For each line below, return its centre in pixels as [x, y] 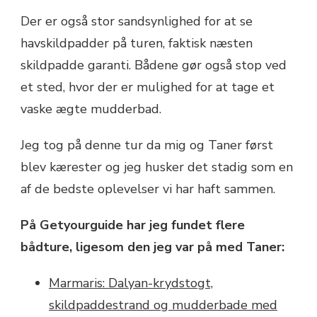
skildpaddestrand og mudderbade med [163, 305]
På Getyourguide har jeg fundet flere [133, 225]
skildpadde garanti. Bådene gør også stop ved [154, 65]
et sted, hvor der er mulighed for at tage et [148, 87]
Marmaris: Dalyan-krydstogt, [131, 283]
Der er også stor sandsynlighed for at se [137, 22]
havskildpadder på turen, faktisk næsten [137, 44]
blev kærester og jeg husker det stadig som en [157, 167]
